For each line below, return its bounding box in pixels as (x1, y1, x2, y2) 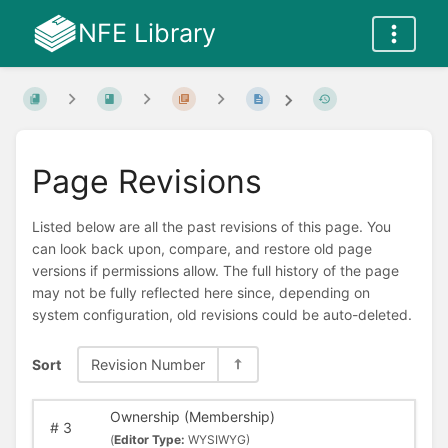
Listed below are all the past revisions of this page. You (32, 218, 391, 236)
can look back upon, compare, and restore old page (32, 240, 372, 258)
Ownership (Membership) (109, 408, 275, 426)
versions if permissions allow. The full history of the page (32, 262, 399, 280)
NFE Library (77, 18, 216, 48)
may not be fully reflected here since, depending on (32, 284, 370, 302)
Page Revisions (32, 161, 262, 201)
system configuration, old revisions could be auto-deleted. (32, 306, 412, 324)
